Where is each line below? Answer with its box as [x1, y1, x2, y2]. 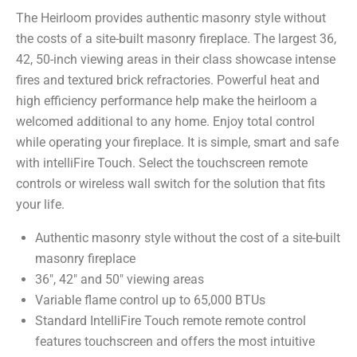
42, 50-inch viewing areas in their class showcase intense [16, 52, 335, 67]
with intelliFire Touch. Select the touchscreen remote [16, 155, 308, 171]
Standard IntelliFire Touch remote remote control [35, 313, 306, 328]
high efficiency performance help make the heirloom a [16, 93, 317, 108]
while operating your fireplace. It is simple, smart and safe [16, 135, 339, 150]
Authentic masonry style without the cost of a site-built [35, 230, 340, 245]
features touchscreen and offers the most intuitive [35, 334, 315, 349]
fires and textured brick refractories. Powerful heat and [16, 73, 320, 88]
